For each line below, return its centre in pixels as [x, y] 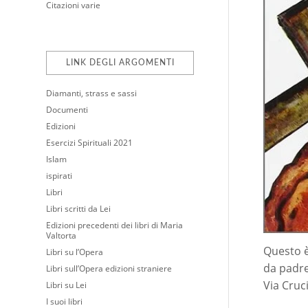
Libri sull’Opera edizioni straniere [109, 268]
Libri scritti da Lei [78, 209]
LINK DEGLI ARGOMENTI [120, 63]
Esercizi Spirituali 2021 [89, 143]
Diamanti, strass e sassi [91, 93]
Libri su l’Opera [75, 252]
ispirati [59, 176]
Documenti [67, 110]
